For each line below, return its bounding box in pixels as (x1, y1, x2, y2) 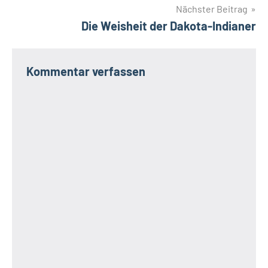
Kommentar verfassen (26, 63, 145, 78)
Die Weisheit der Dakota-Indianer (81, 18, 256, 33)
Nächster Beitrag (176, 2, 248, 14)
